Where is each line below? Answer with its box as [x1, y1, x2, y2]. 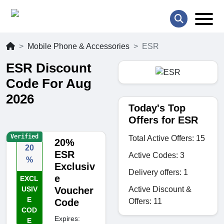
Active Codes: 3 [128, 150, 184, 159]
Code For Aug [6, 76, 91, 91]
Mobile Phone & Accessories [27, 42, 129, 51]
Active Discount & [128, 184, 191, 193]
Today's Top [128, 102, 185, 113]
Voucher [54, 185, 93, 196]
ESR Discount [6, 60, 91, 76]
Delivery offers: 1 [128, 167, 188, 176]
